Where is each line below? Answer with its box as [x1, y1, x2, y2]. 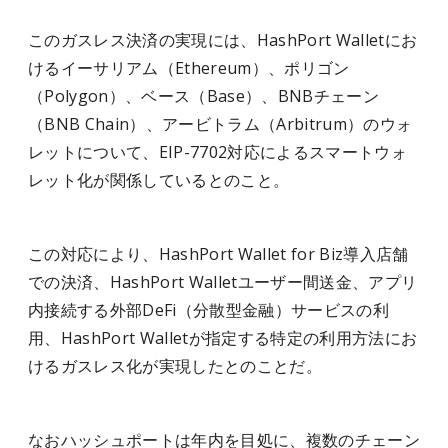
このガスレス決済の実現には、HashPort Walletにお [28, 29, 418, 51]
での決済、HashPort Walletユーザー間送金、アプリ [28, 271, 418, 293]
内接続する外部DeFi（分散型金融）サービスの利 [28, 299, 389, 321]
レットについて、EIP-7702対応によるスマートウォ [28, 141, 407, 163]
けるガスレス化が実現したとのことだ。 [28, 355, 322, 377]
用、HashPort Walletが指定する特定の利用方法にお [28, 327, 418, 349]
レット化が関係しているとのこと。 [28, 169, 290, 191]
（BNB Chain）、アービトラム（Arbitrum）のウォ [28, 113, 413, 135]
